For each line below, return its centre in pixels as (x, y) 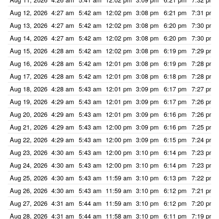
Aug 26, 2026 (29, 190)
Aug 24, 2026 (29, 165)
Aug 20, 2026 (29, 114)
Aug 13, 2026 (29, 25)
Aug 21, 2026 (29, 127)
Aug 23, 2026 (29, 152)
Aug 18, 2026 (29, 89)
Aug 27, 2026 (29, 203)
